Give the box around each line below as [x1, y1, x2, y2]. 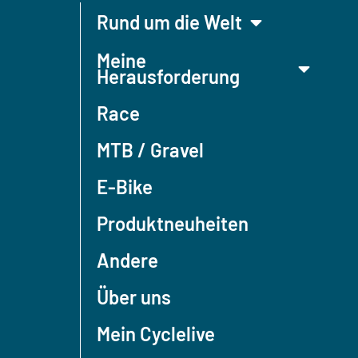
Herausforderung [97, 65, 240, 89]
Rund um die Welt [97, 10, 242, 34]
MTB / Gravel [97, 138, 204, 162]
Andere [97, 249, 158, 272]
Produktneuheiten [97, 212, 249, 236]
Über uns [97, 285, 171, 309]
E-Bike [97, 175, 153, 199]
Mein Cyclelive [97, 322, 215, 346]
